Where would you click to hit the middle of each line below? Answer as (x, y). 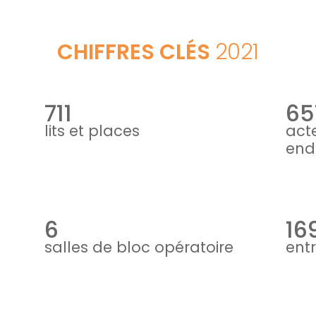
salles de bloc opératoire (139, 247)
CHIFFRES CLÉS (136, 52)
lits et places (92, 131)
